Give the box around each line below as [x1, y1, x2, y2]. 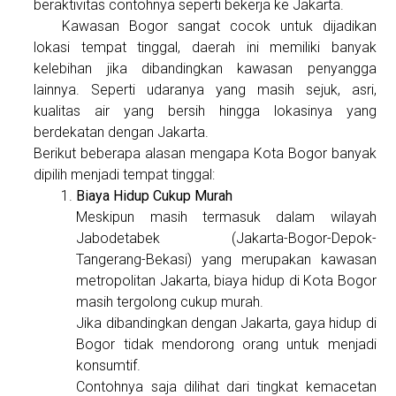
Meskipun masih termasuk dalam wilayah [76, 209, 377, 226]
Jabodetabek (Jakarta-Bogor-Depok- [76, 230, 377, 247]
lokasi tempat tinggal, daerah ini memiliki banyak [34, 39, 377, 57]
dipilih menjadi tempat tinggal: [34, 166, 216, 184]
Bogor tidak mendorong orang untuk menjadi [76, 336, 377, 354]
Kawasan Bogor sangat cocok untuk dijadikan [62, 18, 377, 35]
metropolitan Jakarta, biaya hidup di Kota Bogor [76, 272, 377, 290]
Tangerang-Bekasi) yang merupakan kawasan [76, 251, 377, 269]
